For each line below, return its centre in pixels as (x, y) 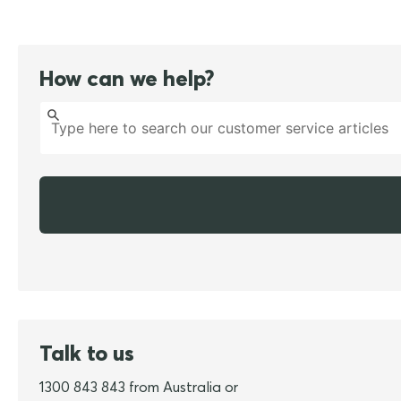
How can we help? (127, 78)
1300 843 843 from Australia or (139, 387)
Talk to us (87, 353)
